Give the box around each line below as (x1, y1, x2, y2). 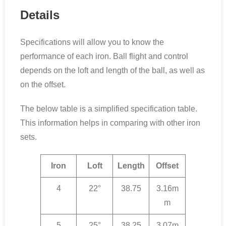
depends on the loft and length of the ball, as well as (20, 66, 205, 75)
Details (20, 8, 60, 22)
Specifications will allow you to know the (20, 37, 164, 46)
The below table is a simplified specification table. (20, 104, 197, 113)
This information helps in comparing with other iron (20, 118, 200, 127)
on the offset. (20, 80, 66, 89)
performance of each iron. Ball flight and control (20, 51, 188, 61)
